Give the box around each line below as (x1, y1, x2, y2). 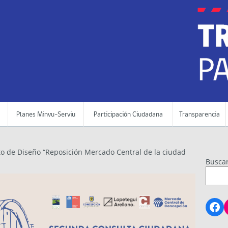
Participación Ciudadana (94, 111, 163, 119)
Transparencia (179, 111, 220, 119)
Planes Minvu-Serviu (16, 111, 75, 119)
